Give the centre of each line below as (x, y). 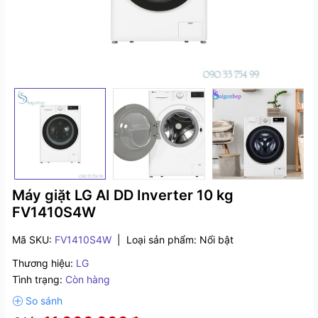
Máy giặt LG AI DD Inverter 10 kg (123, 196)
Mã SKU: (33, 240)
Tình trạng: (37, 280)
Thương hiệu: (43, 263)
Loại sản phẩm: (163, 240)
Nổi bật (216, 240)
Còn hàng (88, 280)
